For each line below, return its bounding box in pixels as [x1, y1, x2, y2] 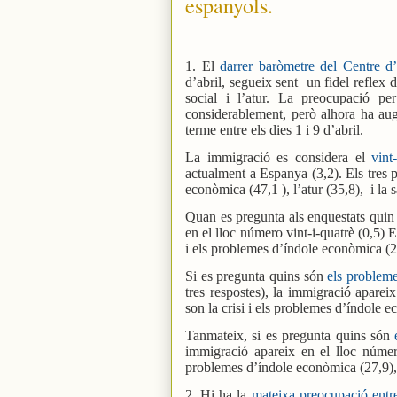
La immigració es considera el [185, 149, 372, 165]
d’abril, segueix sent [185, 74, 299, 90]
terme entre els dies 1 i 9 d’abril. [185, 121, 363, 137]
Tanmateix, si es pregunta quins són [185, 327, 395, 343]
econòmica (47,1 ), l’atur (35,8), [185, 181, 363, 197]
